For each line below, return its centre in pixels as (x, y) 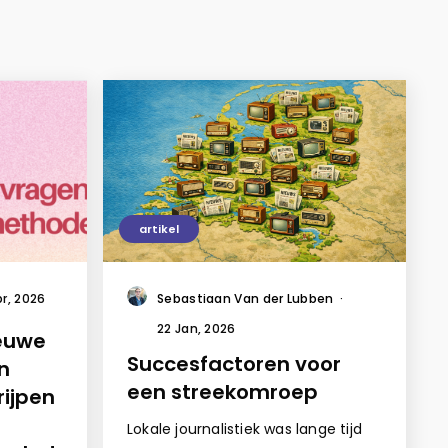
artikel (159, 228)
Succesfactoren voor (234, 363)
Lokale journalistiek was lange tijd (244, 428)
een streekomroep (225, 391)
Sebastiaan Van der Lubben (245, 298)
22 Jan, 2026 (196, 328)
